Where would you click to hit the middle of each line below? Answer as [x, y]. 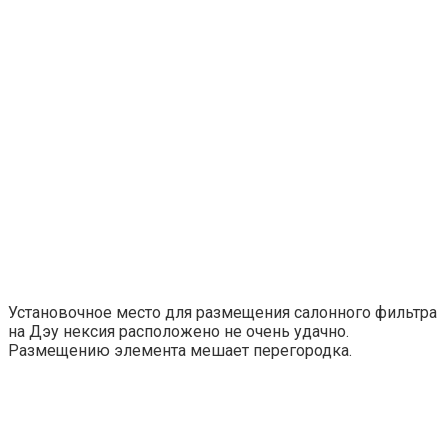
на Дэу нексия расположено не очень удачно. [178, 331]
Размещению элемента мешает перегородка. [180, 350]
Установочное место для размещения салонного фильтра [222, 312]
